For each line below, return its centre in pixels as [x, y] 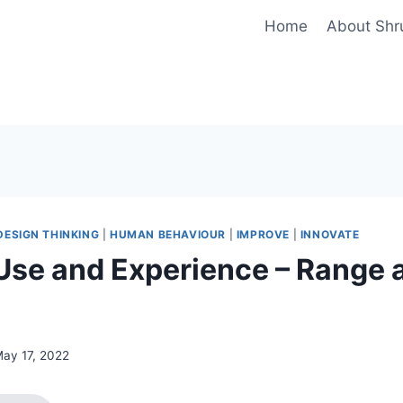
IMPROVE [263, 234]
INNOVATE [330, 234]
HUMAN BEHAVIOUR [168, 234]
